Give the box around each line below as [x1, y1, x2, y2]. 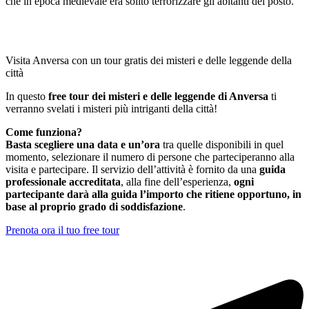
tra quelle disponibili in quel [163, 139, 283, 151]
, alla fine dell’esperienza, [121, 176, 234, 188]
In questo [6, 90, 48, 103]
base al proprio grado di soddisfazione [6, 201, 183, 213]
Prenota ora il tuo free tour [6, 224, 119, 237]
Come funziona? [6, 126, 82, 139]
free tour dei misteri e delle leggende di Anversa [48, 90, 268, 103]
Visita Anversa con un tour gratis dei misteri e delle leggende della [6, 54, 292, 67]
